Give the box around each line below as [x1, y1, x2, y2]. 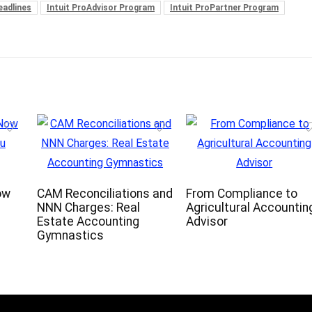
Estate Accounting [36, 214, 139, 229]
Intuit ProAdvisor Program [47, 3, 155, 13]
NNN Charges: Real [36, 201, 140, 215]
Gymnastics [36, 228, 104, 243]
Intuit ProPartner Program [170, 3, 279, 13]
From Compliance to [185, 187, 297, 201]
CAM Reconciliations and [36, 187, 173, 201]
